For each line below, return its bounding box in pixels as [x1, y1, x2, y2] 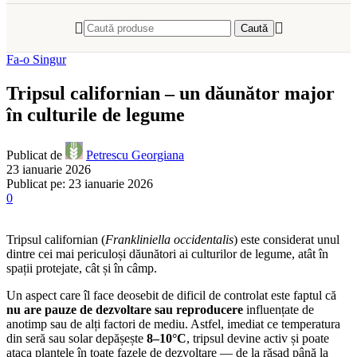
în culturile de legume [6, 104, 185, 125]
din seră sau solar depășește [6, 331, 147, 345]
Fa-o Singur [6, 53, 66, 66]
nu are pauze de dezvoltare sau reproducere [6, 302, 243, 316]
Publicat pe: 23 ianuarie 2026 [6, 176, 153, 190]
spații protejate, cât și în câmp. [6, 261, 157, 275]
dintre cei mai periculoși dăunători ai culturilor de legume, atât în [6, 246, 328, 261]
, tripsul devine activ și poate [186, 331, 329, 345]
